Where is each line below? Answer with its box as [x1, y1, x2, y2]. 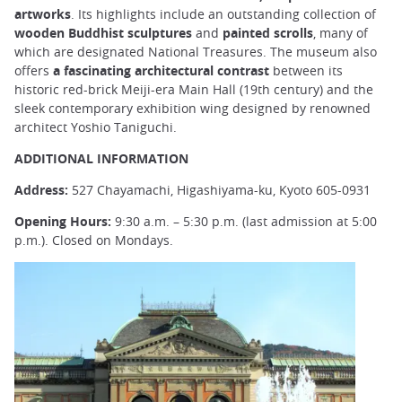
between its [269, 61, 343, 79]
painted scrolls [223, 23, 313, 41]
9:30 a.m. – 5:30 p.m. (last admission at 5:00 [111, 213, 377, 231]
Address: [14, 180, 68, 198]
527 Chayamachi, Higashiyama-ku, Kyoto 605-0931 [68, 180, 371, 198]
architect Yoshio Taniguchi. [14, 118, 177, 135]
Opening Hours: [14, 213, 111, 231]
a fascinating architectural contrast [53, 61, 269, 79]
